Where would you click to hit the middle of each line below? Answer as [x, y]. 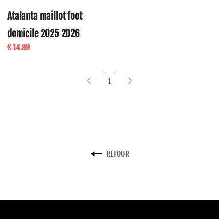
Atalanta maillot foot [45, 16]
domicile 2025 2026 [44, 34]
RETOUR [118, 154]
